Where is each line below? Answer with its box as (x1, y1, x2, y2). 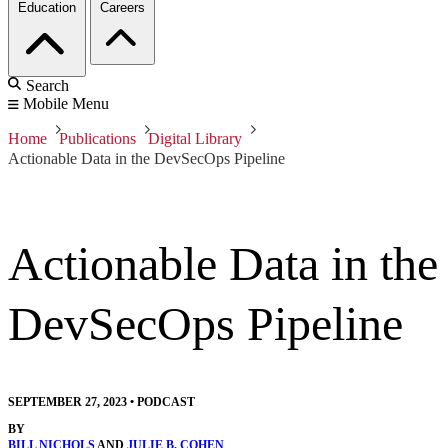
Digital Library (148, 130, 242, 148)
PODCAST (137, 395, 195, 410)
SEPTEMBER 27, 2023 (8, 395, 127, 410)
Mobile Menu (23, 95, 109, 113)
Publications (59, 130, 136, 148)
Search (26, 77, 69, 95)
